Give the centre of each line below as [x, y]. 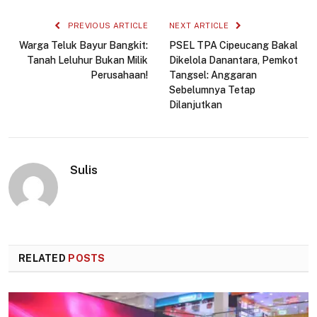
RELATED [44, 259]
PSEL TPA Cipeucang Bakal [234, 46]
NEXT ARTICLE [200, 26]
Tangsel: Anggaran [213, 75]
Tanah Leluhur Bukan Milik [87, 60]
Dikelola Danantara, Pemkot [234, 60]
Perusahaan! [119, 75]
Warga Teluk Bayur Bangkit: [83, 46]
